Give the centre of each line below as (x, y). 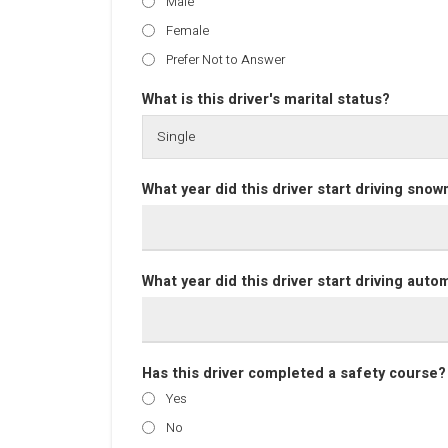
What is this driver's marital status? (266, 99)
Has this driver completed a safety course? (294, 373)
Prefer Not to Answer (225, 59)
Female (187, 30)
